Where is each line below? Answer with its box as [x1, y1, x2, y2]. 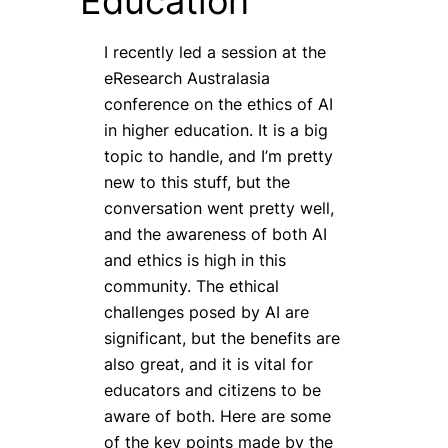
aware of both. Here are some [104, 406, 331, 427]
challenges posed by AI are [104, 302, 309, 323]
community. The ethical [104, 276, 279, 297]
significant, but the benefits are [104, 328, 340, 349]
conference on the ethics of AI [104, 94, 333, 115]
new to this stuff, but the [104, 172, 290, 193]
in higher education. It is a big [104, 120, 328, 141]
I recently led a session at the [104, 42, 326, 63]
